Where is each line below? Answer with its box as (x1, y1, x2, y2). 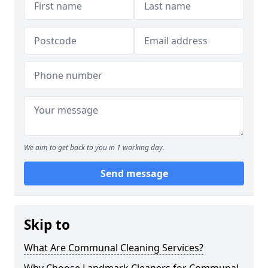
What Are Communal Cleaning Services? (24, 240, 203, 254)
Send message (100, 166, 168, 180)
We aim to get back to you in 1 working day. (24, 142, 165, 153)
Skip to (24, 215, 70, 234)
